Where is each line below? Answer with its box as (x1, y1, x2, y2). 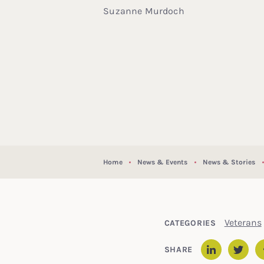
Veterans (224, 216, 262, 228)
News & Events (137, 157, 188, 166)
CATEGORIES (164, 217, 216, 228)
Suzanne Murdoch (103, 5, 184, 16)
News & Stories (202, 157, 256, 166)
